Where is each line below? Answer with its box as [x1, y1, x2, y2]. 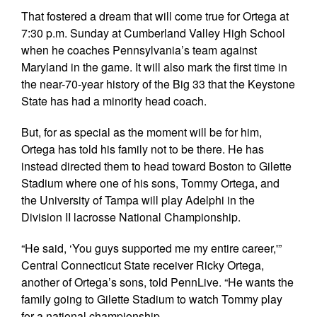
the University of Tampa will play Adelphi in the [21, 191, 255, 208]
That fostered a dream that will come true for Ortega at [21, 7, 289, 24]
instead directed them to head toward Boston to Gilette [21, 157, 292, 174]
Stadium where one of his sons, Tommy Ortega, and [21, 174, 279, 191]
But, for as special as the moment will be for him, [21, 123, 262, 140]
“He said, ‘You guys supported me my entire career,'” [21, 239, 282, 256]
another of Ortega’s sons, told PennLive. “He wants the [21, 273, 294, 290]
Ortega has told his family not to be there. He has [21, 140, 264, 157]
